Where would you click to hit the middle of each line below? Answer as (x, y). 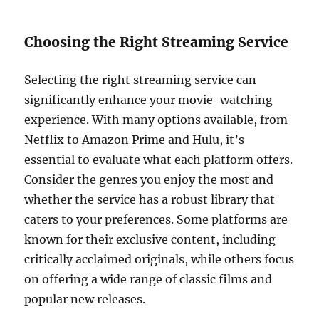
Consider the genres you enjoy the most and (149, 179)
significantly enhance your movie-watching (149, 100)
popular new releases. (85, 299)
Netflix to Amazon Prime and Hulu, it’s (135, 140)
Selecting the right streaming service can (141, 80)
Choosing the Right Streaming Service (157, 42)
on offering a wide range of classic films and (148, 279)
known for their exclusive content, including (150, 239)
